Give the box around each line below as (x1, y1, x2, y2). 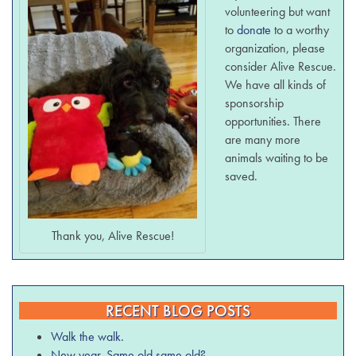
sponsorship (225, 95, 284, 112)
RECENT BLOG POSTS (106, 300, 250, 321)
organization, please (225, 40, 326, 57)
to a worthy (271, 21, 330, 39)
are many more (225, 131, 301, 149)
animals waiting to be (225, 149, 329, 167)
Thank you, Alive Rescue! (51, 227, 174, 245)
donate (237, 21, 272, 39)
